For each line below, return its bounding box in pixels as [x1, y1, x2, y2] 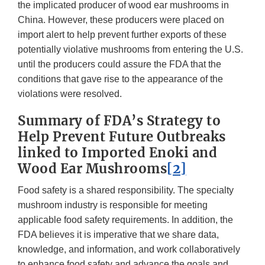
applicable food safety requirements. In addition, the [18, 215, 233, 225]
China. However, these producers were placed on [18, 15, 224, 25]
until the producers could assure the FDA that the [18, 59, 221, 70]
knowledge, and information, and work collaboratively [18, 244, 240, 255]
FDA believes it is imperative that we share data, [18, 230, 219, 240]
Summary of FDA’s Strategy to [18, 112, 221, 130]
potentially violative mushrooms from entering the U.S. [18, 44, 243, 55]
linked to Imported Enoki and [18, 144, 217, 161]
